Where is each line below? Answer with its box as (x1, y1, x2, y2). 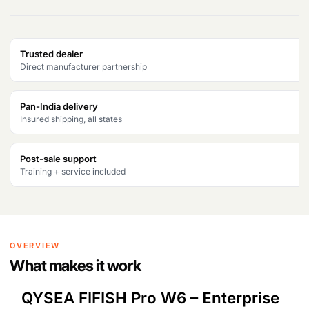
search (10, 26, 39, 37)
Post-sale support (20, 153, 97, 164)
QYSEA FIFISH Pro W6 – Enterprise (21, 288, 279, 307)
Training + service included (20, 166, 126, 177)
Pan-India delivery (20, 101, 98, 112)
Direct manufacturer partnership (20, 61, 147, 72)
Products (10, 16, 48, 28)
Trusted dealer (20, 48, 83, 59)
